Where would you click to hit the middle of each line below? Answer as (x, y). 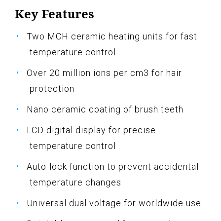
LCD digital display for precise (91, 130)
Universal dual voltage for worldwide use (114, 203)
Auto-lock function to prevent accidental (113, 167)
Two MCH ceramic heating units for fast (112, 37)
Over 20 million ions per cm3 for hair (104, 73)
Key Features (55, 14)
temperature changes (75, 183)
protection (52, 89)
